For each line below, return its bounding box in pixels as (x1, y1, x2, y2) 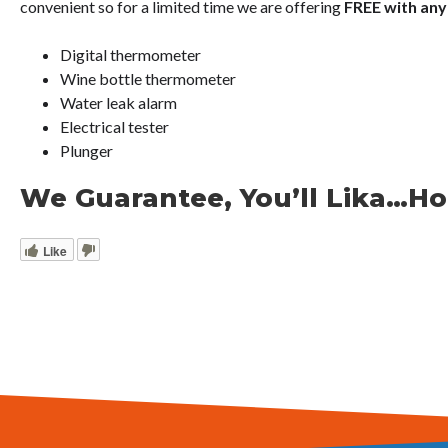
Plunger (60, 141, 113, 161)
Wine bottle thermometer (60, 69, 236, 89)
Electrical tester (60, 117, 169, 137)
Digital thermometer (60, 45, 201, 65)
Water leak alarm (60, 93, 177, 113)
